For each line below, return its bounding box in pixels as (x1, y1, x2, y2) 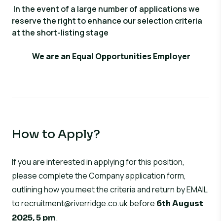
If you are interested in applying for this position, (12, 156, 184, 167)
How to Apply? (12, 127, 100, 142)
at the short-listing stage (12, 27, 109, 38)
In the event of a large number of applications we (13, 3, 200, 14)
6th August (156, 198, 203, 209)
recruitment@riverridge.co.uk (21, 198, 128, 209)
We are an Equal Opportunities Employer (32, 51, 190, 62)
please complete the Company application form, (12, 170, 186, 181)
